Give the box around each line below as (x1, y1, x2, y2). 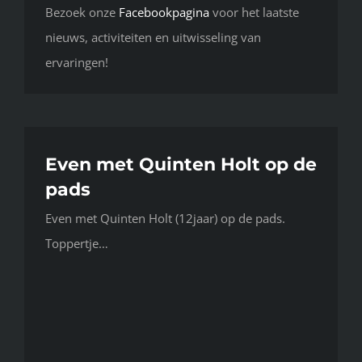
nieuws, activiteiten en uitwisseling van (45, 29, 261, 46)
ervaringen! (45, 54, 108, 71)
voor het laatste (209, 4, 299, 21)
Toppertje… (45, 234, 108, 251)
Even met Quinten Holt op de (45, 153, 317, 175)
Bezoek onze (45, 4, 119, 21)
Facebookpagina (119, 4, 209, 21)
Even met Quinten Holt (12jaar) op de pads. (45, 209, 285, 226)
